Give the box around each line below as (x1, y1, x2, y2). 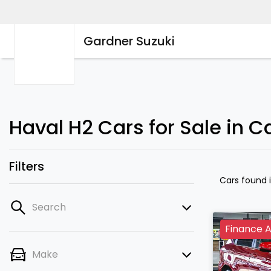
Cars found (220, 174, 269, 186)
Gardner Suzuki (83, 33, 175, 50)
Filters (9, 158, 44, 175)
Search (32, 200, 66, 214)
